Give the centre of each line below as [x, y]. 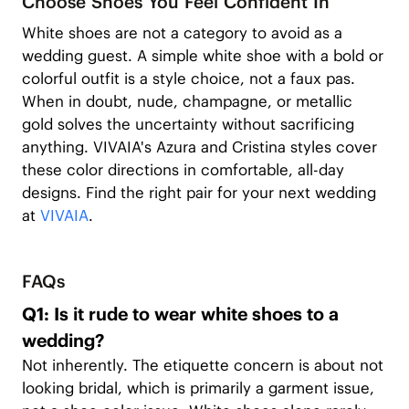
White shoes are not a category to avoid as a [182, 32]
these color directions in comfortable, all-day [183, 169]
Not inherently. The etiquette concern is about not [202, 366]
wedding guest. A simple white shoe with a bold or [202, 55]
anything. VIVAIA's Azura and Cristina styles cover [199, 147]
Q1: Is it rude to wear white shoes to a [180, 315]
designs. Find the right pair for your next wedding [199, 192]
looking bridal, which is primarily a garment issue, [198, 388]
